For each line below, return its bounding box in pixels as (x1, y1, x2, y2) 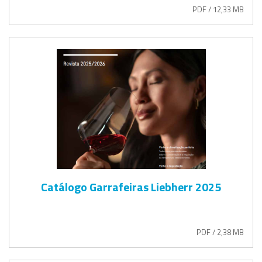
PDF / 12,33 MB (192, 3, 244, 15)
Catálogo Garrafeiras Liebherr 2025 (41, 177, 221, 196)
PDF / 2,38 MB (196, 226, 244, 238)
